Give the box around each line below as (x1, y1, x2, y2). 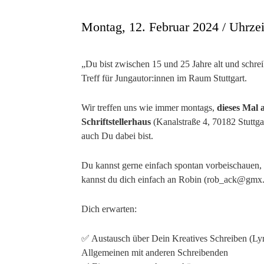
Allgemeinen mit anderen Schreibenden (81, 247, 228, 258)
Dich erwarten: (81, 204, 137, 214)
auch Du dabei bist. (81, 131, 153, 141)
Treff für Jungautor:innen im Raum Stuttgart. (81, 73, 247, 83)
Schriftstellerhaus (81, 117, 151, 127)
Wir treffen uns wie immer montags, (81, 103, 217, 113)
